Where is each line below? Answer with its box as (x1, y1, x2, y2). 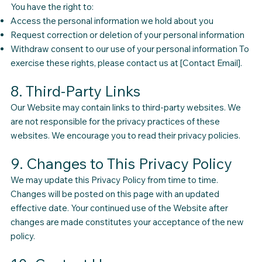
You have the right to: (10, 1, 94, 13)
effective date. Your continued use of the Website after (10, 202, 228, 214)
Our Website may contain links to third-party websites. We (10, 102, 241, 113)
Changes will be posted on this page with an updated (10, 188, 219, 200)
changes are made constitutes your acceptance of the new (10, 216, 244, 228)
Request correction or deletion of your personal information (10, 29, 244, 41)
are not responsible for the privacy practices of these (10, 116, 220, 127)
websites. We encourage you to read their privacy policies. (10, 130, 240, 142)
